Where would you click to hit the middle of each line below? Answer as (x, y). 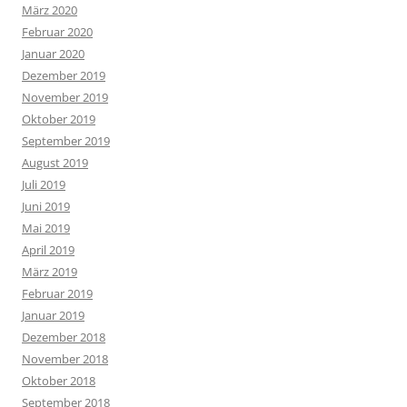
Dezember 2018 (64, 337)
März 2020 (50, 10)
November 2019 (65, 97)
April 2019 (48, 250)
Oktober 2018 (59, 381)
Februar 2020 (57, 32)
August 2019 (55, 163)
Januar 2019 (53, 315)
